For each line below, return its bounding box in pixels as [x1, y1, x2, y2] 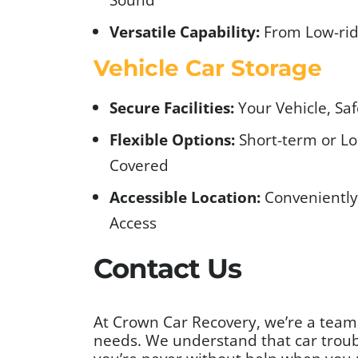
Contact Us [93, 251, 241, 285]
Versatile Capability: [109, 21, 260, 42]
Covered [109, 154, 169, 175]
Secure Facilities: [109, 97, 234, 117]
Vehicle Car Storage [93, 54, 322, 82]
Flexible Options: [109, 129, 235, 149]
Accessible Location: [109, 186, 261, 207]
